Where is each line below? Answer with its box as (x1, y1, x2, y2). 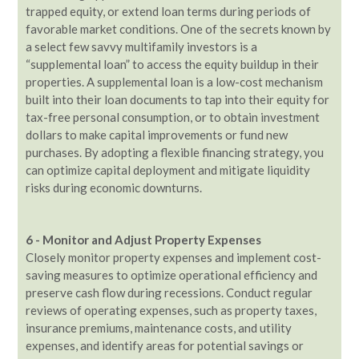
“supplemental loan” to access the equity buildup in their (26, 57, 319, 71)
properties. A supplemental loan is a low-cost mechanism (26, 75, 323, 89)
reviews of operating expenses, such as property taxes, (26, 302, 317, 317)
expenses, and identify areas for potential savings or (26, 337, 304, 353)
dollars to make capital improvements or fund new (26, 127, 288, 142)
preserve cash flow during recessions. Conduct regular (26, 284, 313, 300)
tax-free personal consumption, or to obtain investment (26, 110, 320, 124)
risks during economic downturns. (26, 180, 202, 195)
